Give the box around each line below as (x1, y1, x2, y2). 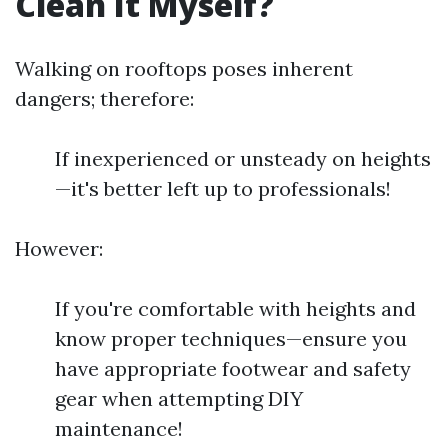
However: (15, 236, 103, 261)
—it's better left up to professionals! (55, 176, 391, 201)
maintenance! (55, 416, 183, 441)
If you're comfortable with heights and (55, 296, 416, 321)
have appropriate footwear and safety (55, 356, 411, 381)
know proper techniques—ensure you (55, 326, 407, 351)
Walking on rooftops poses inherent (15, 56, 353, 81)
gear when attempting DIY (55, 386, 303, 411)
